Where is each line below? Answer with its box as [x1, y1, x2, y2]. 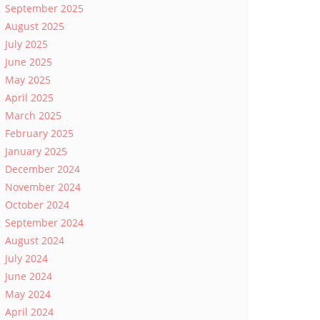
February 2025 [5, 126, 74, 140]
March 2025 [5, 109, 61, 122]
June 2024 [5, 269, 52, 283]
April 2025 [5, 91, 54, 104]
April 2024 [5, 305, 54, 319]
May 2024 [5, 287, 51, 301]
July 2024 [5, 251, 48, 265]
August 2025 [5, 19, 64, 33]
